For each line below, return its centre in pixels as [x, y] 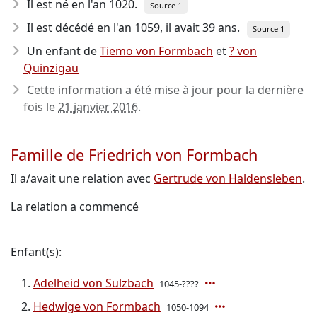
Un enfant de [63, 51]
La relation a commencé [75, 207]
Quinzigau [51, 68]
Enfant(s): [36, 252]
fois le [41, 107]
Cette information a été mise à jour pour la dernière [165, 90]
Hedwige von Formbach [97, 306]
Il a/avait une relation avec [82, 178]
